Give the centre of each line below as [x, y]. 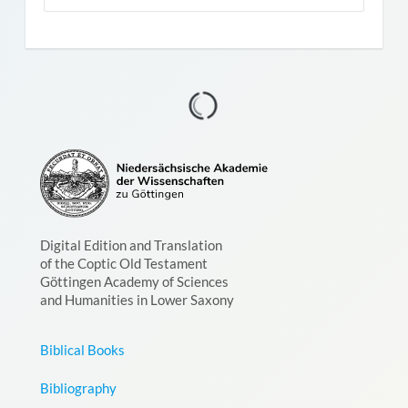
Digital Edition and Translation [131, 245]
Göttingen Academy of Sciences [134, 282]
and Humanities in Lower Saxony [137, 300]
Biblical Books [82, 350]
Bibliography [78, 388]
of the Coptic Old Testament [123, 264]
